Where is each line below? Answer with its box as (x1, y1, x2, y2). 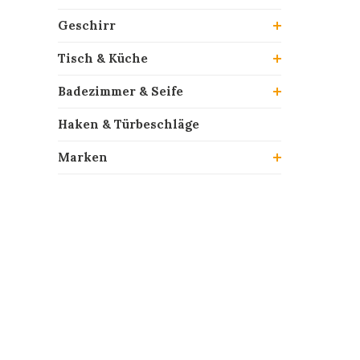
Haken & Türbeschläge (58, 117, 199, 132)
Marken (58, 149, 108, 165)
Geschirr (58, 18, 116, 33)
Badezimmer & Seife (58, 84, 183, 99)
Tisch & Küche (58, 51, 148, 66)
